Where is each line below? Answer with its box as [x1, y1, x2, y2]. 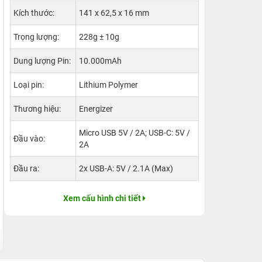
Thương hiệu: [13, 104, 61, 113]
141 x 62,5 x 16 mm [79, 8, 149, 18]
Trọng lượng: [13, 32, 59, 42]
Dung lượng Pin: [13, 56, 71, 65]
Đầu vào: [13, 134, 45, 143]
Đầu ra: [13, 164, 39, 173]
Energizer [79, 104, 113, 113]
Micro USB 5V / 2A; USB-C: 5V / [79, 128, 190, 137]
